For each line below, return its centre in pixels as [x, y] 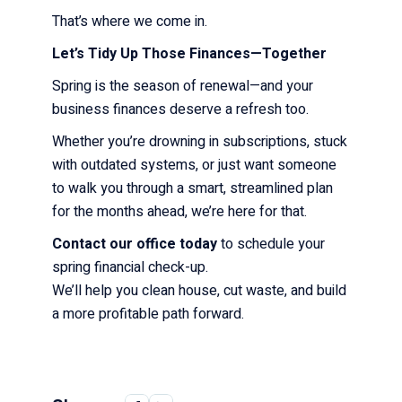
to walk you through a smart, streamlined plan [193, 188]
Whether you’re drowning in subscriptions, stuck [200, 141]
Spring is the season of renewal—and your [183, 86]
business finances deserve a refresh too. [183, 109]
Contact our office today [135, 244]
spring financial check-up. [132, 267]
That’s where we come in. [132, 21]
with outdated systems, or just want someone [195, 165]
